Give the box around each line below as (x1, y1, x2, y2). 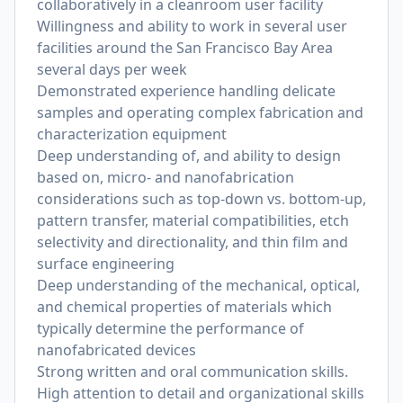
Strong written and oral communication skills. (37, 362, 348, 381)
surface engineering (37, 254, 175, 273)
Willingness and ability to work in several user (37, 16, 347, 36)
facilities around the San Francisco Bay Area (37, 38, 333, 58)
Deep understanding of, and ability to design (37, 146, 341, 166)
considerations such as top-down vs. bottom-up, (37, 189, 366, 209)
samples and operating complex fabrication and (37, 103, 363, 122)
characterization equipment (37, 124, 227, 144)
